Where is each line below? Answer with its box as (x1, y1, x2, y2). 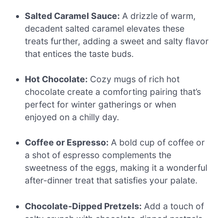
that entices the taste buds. (25, 48, 134, 59)
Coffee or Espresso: (25, 137, 109, 148)
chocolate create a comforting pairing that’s (25, 87, 201, 97)
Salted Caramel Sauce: (25, 10, 120, 21)
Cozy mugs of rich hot (88, 74, 180, 85)
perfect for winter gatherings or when (25, 99, 177, 110)
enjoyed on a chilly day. (25, 112, 120, 123)
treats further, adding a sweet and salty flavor (25, 36, 209, 46)
